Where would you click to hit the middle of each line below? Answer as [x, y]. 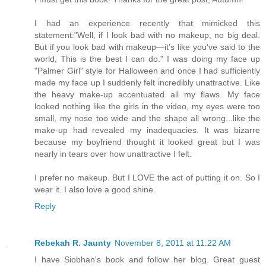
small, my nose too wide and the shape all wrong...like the [147, 118]
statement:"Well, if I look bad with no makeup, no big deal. [147, 35]
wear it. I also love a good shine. [95, 189]
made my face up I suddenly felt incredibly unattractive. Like [147, 82]
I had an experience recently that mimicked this [147, 23]
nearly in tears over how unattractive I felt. [113, 153]
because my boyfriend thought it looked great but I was [147, 142]
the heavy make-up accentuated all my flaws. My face [147, 94]
